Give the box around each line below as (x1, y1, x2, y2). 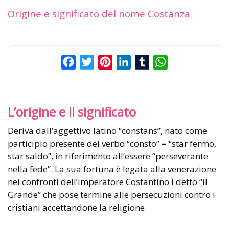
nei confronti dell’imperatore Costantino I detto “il (8, 175, 208, 188)
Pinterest (112, 56, 148, 67)
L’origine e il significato (8, 103, 136, 120)
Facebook (76, 56, 112, 67)
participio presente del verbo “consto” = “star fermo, (8, 137, 216, 149)
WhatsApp (168, 56, 208, 67)
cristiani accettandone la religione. (8, 201, 147, 213)
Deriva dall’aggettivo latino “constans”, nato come (8, 124, 14, 136)
